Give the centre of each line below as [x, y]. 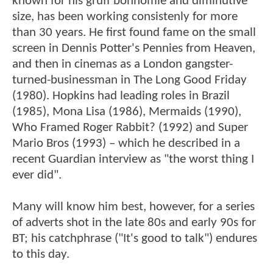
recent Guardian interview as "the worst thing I [133, 160]
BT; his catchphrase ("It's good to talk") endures [135, 239]
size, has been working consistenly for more [125, 17]
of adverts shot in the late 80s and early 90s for [134, 223]
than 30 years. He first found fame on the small [134, 33]
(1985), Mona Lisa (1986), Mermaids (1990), [127, 112]
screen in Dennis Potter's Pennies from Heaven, [134, 49]
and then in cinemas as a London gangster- [122, 65]
